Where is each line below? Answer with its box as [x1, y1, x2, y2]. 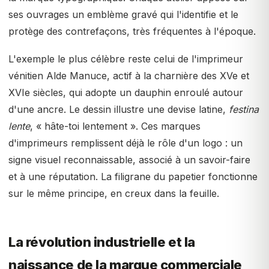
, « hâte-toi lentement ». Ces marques [30, 120, 201, 132]
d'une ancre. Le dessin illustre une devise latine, [8, 103, 229, 115]
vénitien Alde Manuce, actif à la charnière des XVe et [8, 70, 249, 82]
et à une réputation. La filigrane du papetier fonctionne [8, 171, 258, 183]
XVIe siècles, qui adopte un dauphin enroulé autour [8, 86, 243, 98]
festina [229, 103, 259, 115]
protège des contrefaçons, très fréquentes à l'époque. [8, 25, 256, 37]
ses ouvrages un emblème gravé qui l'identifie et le [8, 8, 238, 20]
